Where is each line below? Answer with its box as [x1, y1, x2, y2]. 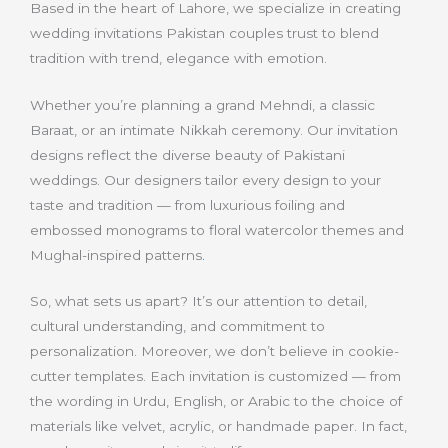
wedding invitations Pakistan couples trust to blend [30, 24, 379, 41]
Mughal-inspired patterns [30, 246, 202, 263]
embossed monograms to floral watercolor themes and [30, 221, 404, 238]
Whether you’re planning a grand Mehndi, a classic [30, 96, 375, 113]
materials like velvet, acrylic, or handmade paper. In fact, [30, 418, 407, 435]
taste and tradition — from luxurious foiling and [30, 196, 345, 213]
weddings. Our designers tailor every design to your [30, 171, 381, 188]
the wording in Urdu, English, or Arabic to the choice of [30, 393, 402, 410]
